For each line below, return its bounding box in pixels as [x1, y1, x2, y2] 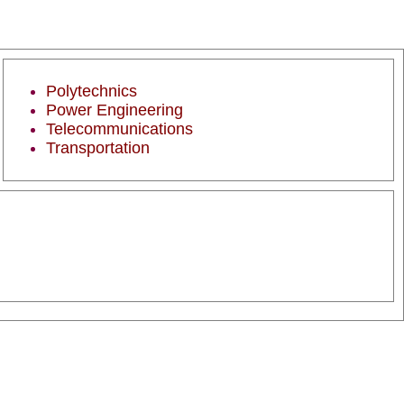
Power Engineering [46, 101, 183, 119]
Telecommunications [46, 120, 193, 138]
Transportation [46, 139, 150, 157]
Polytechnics [46, 82, 137, 100]
